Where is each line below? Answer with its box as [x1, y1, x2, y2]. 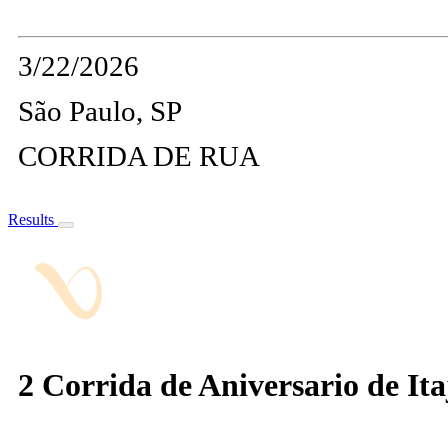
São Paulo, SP [18, 95, 182, 128]
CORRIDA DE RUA [18, 140, 260, 173]
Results [8, 211, 58, 229]
